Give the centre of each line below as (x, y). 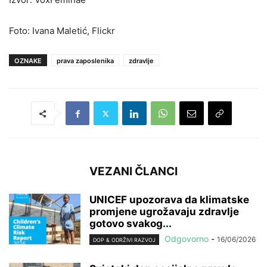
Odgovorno (187, 239)
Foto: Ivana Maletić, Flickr (62, 31)
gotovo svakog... (131, 223)
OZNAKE (28, 61)
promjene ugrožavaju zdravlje (164, 212)
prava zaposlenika (85, 61)
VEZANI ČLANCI (133, 171)
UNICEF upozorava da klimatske (169, 200)
